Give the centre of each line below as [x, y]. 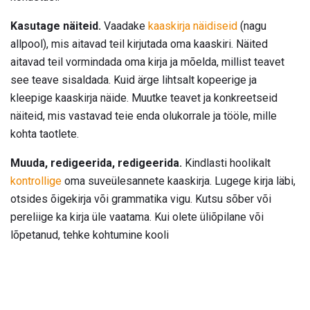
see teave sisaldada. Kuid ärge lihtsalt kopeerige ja [134, 80]
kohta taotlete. [45, 134]
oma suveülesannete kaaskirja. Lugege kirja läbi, [179, 181]
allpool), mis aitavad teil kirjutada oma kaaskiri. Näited [139, 44]
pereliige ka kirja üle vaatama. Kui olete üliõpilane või [137, 217]
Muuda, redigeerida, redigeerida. [96, 163]
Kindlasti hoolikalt [226, 163]
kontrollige [36, 181]
